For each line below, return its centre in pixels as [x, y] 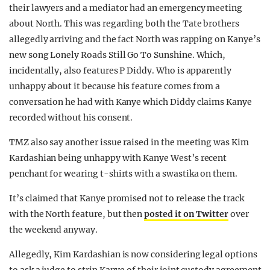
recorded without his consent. [71, 118]
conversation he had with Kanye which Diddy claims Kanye [130, 102]
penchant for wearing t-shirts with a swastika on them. [123, 174]
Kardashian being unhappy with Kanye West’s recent [118, 158]
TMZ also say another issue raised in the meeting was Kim [129, 143]
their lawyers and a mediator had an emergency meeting [126, 8]
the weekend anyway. [53, 230]
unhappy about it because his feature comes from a [115, 86]
